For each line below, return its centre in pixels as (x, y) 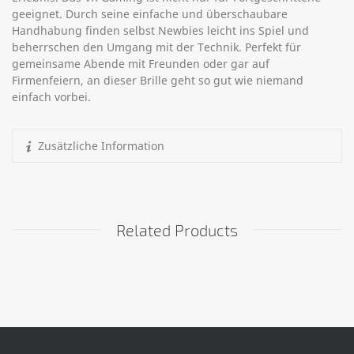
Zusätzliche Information (101, 145)
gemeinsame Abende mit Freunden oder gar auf (141, 63)
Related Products (177, 230)
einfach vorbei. (51, 96)
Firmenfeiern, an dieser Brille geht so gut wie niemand (158, 80)
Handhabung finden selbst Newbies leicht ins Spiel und (160, 30)
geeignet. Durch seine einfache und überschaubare (150, 13)
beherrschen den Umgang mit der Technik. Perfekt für (156, 47)
